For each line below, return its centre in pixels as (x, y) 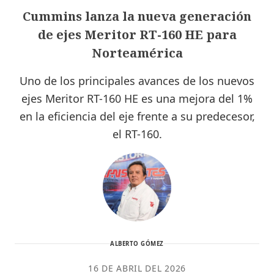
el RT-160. (137, 134)
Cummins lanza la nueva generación (137, 16)
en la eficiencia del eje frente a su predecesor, (137, 116)
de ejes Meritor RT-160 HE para (137, 34)
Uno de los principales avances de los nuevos (137, 80)
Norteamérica (137, 53)
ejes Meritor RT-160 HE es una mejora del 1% (137, 98)
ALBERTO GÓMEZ (137, 243)
